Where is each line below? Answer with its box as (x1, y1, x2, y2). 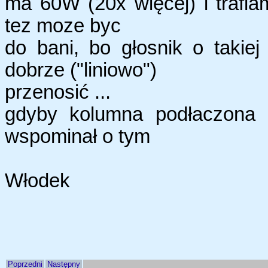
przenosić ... (5, 81, 111, 103)
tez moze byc (5, 15, 121, 37)
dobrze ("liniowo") (5, 59, 157, 81)
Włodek (5, 170, 70, 192)
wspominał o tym (5, 126, 150, 148)
